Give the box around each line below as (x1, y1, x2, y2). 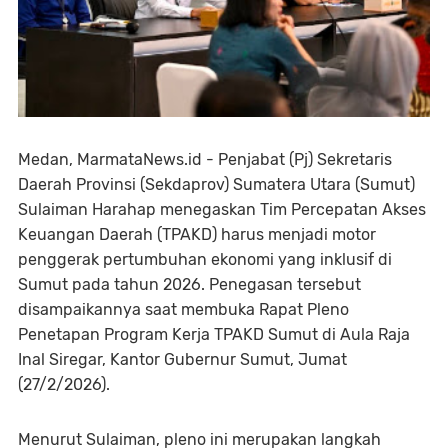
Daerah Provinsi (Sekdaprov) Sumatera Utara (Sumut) (18, 174, 415, 194)
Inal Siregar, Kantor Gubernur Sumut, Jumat (18, 349, 347, 369)
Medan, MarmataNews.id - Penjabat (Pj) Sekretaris (18, 149, 392, 169)
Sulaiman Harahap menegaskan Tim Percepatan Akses (18, 199, 426, 219)
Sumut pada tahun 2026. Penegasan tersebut (18, 274, 361, 294)
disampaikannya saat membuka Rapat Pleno (18, 299, 349, 319)
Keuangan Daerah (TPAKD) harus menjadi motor (18, 224, 376, 244)
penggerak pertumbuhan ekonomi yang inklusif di (18, 249, 392, 269)
